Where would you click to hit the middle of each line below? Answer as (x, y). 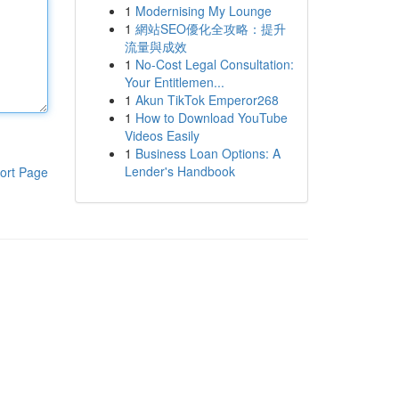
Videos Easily (162, 135)
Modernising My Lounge (203, 11)
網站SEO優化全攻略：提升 (210, 28)
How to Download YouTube (211, 118)
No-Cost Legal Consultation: (214, 64)
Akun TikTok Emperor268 (207, 100)
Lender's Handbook (179, 171)
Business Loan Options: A (208, 153)
